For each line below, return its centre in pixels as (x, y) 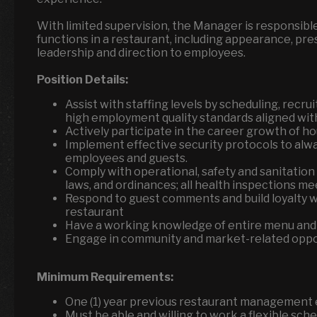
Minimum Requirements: (105, 277)
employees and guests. (126, 158)
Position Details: (82, 80)
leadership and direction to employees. (141, 53)
